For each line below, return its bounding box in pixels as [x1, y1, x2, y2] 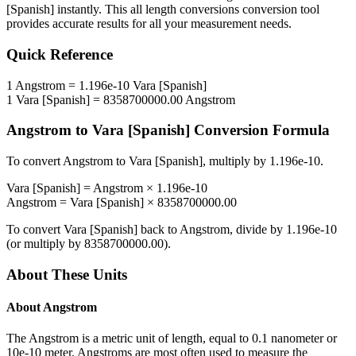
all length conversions [130, 2, 239, 17]
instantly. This [54, 2, 130, 17]
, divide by [230, 222, 286, 237]
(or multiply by [6, 237, 84, 251]
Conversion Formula [190, 122, 330, 139]
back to [137, 222, 180, 237]
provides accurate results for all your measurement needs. [6, 17, 292, 31]
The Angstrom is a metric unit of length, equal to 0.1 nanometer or [6, 331, 337, 346]
